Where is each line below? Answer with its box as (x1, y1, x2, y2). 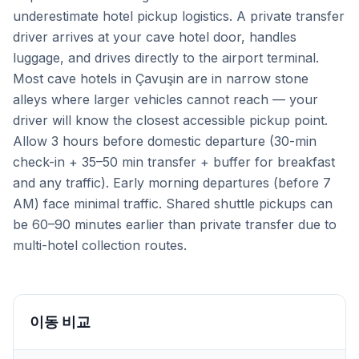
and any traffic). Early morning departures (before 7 (13, 175, 331, 191)
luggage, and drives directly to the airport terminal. (13, 50, 319, 66)
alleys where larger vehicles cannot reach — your (13, 91, 318, 107)
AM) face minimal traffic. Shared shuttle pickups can (13, 196, 333, 212)
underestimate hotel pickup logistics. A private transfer (13, 8, 345, 24)
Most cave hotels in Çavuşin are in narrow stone (13, 71, 309, 87)
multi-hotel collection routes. (13, 237, 187, 253)
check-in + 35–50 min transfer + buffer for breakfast (13, 154, 335, 170)
